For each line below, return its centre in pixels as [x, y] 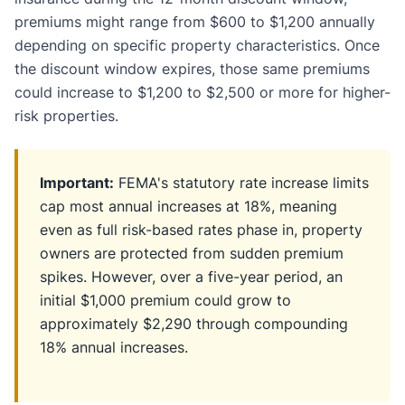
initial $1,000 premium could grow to [165, 300]
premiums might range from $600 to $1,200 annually [195, 21]
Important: [77, 182]
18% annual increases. [114, 347]
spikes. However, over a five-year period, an [191, 276]
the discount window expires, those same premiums [192, 68]
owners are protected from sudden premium [192, 253]
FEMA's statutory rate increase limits [241, 182]
